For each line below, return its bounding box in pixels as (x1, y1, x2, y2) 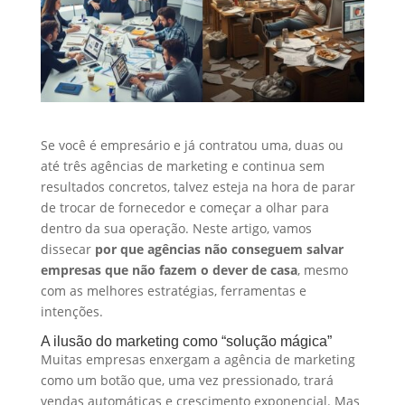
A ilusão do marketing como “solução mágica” (40, 333, 332, 349)
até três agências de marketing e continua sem (40, 156, 325, 174)
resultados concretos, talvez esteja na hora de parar (40, 177, 355, 195)
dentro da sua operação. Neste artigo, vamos (40, 219, 312, 237)
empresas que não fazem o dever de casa (40, 260, 297, 278)
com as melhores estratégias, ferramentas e (40, 281, 306, 299)
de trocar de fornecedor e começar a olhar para (40, 198, 329, 216)
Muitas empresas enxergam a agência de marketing (40, 350, 355, 368)
